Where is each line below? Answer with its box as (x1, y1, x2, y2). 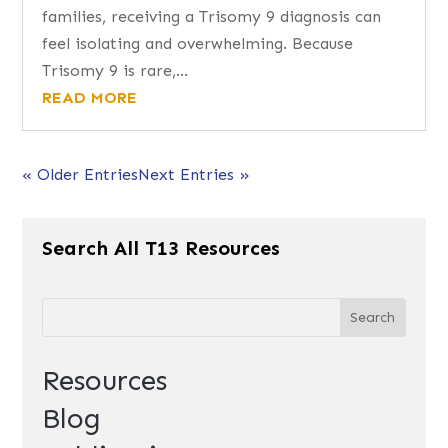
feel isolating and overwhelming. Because (42, 33, 354, 53)
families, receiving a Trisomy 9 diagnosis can (42, 6, 382, 26)
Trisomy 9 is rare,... (42, 60, 189, 80)
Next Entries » (138, 164, 251, 184)
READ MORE (42, 87, 138, 107)
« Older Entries (22, 164, 139, 184)
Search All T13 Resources (42, 235, 281, 260)
